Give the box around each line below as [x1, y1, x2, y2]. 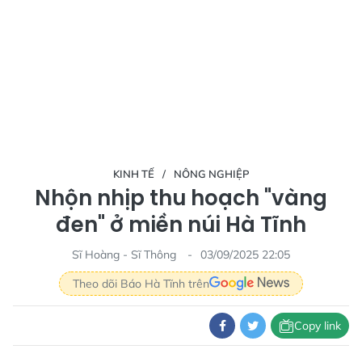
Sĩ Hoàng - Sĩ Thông [72, 247, 179, 262]
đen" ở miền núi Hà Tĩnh [56, 210, 306, 239]
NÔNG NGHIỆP [173, 167, 250, 180]
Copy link [294, 318, 341, 333]
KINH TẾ [112, 167, 154, 180]
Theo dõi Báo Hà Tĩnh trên [73, 276, 209, 291]
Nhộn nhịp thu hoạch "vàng [35, 183, 327, 213]
